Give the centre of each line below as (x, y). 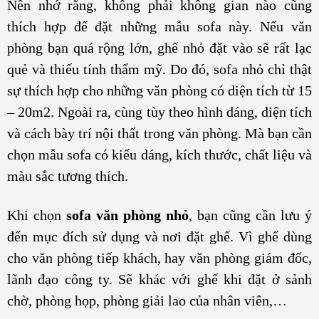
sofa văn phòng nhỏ (127, 215)
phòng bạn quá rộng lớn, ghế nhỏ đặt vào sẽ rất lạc (159, 47)
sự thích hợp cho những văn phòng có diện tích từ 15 (159, 90)
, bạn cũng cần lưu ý (250, 215)
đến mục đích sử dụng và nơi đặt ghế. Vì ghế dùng (159, 237)
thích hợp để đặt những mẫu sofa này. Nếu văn (159, 26)
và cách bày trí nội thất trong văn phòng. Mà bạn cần (159, 133)
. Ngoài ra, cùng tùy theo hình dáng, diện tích (182, 111)
